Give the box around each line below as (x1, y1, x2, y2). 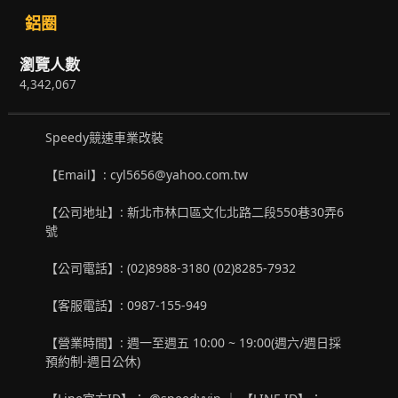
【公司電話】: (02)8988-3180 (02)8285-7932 (45, 259, 304, 276)
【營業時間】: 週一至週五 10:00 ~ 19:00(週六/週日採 (45, 333, 342, 351)
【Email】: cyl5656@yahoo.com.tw (45, 165, 249, 183)
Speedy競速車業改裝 (45, 128, 164, 146)
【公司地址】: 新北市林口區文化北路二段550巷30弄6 (45, 203, 345, 220)
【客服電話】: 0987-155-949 (45, 296, 208, 314)
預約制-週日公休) (45, 352, 141, 370)
